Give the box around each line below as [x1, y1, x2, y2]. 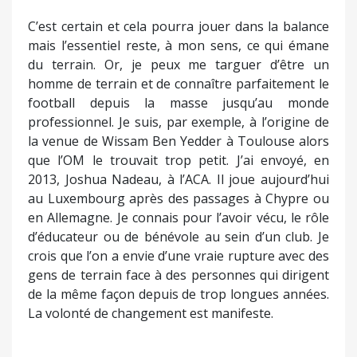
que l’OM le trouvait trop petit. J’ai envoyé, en [28, 151, 329, 169]
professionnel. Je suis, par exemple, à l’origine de [28, 112, 329, 131]
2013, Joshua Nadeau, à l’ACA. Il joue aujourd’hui [28, 170, 329, 188]
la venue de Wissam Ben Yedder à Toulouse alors [28, 131, 329, 150]
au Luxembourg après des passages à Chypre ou [28, 189, 329, 207]
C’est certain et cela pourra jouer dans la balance [28, 17, 329, 35]
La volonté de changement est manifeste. [28, 304, 273, 322]
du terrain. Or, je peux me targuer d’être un [28, 55, 329, 73]
